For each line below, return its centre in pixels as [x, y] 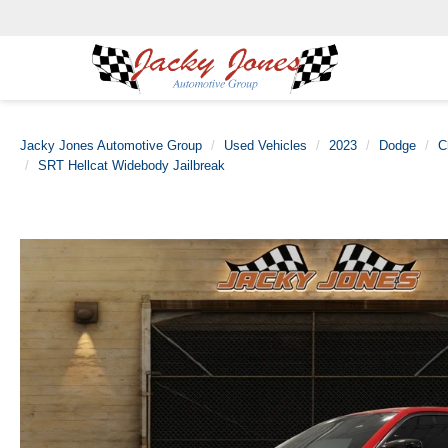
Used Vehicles [265, 145]
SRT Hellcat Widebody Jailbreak [131, 165]
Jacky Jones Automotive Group [111, 145]
